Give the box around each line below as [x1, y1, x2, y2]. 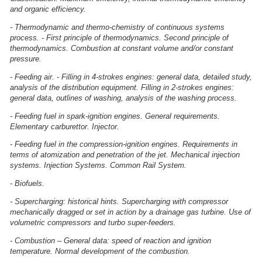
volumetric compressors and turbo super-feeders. [10, 218, 176, 227]
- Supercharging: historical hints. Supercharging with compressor [10, 196, 228, 206]
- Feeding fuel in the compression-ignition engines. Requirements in [10, 140, 237, 149]
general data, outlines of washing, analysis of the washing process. [10, 93, 237, 102]
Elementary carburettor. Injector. [10, 122, 119, 131]
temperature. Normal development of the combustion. [10, 246, 190, 256]
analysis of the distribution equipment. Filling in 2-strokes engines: [10, 82, 234, 92]
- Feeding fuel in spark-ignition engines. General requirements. [10, 111, 220, 120]
